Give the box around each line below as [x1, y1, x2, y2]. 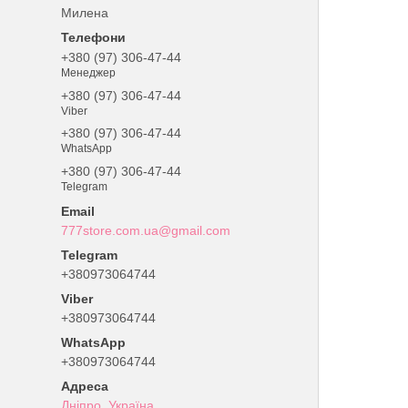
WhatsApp [61, 142, 113, 156]
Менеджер [61, 66, 117, 79]
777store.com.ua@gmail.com [61, 223, 231, 239]
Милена [61, 5, 109, 20]
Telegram [61, 180, 108, 194]
